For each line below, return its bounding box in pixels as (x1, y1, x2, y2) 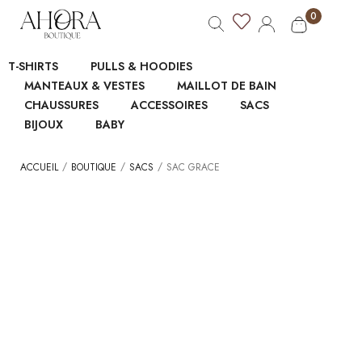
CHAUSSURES (24, 97, 99, 113)
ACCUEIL (20, 159, 58, 175)
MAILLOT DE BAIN (177, 78, 276, 94)
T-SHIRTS (8, 58, 58, 74)
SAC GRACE (166, 159, 220, 175)
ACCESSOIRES (131, 97, 208, 113)
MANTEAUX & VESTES (24, 78, 145, 94)
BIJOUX (24, 116, 63, 133)
